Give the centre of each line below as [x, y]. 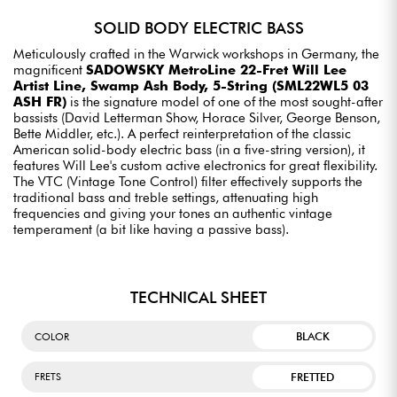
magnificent [50, 70]
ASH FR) [40, 102]
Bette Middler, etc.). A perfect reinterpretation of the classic [182, 134]
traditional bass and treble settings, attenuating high [166, 198]
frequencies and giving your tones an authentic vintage [173, 214]
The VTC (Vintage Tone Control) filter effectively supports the [188, 182]
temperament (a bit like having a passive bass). [151, 230]
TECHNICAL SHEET [198, 298]
